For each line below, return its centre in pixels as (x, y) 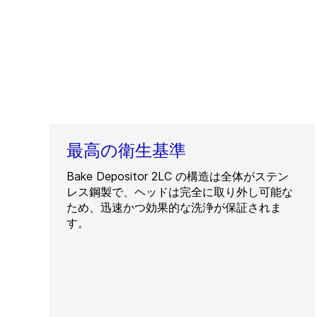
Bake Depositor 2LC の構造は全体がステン (178, 176)
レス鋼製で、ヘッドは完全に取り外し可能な (180, 192)
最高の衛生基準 (126, 150)
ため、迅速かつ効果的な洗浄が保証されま (174, 207)
